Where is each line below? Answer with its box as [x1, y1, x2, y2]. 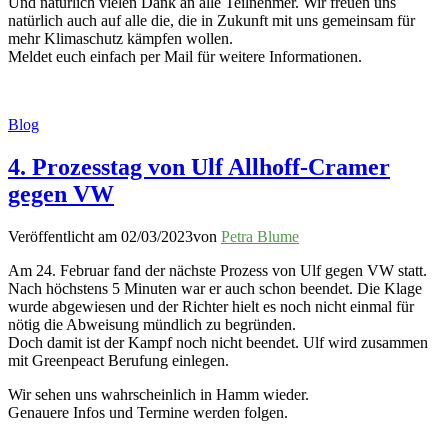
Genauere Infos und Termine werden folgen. [8, 404, 288, 422]
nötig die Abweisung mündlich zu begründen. [8, 316, 296, 334]
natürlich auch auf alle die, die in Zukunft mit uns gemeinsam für [8, 12, 415, 30]
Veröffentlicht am [8, 228, 121, 246]
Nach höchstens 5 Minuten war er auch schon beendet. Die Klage [8, 280, 422, 298]
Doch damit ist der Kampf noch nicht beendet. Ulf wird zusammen [8, 334, 428, 352]
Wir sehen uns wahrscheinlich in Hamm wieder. [8, 386, 309, 404]
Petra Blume [221, 228, 299, 246]
